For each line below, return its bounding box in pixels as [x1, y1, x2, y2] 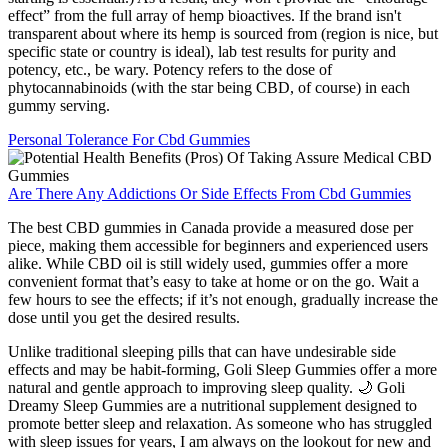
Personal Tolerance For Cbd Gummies [8, 131, 250, 149]
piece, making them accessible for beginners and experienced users [8, 237, 428, 255]
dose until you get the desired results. [8, 309, 240, 327]
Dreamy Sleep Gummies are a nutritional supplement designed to [8, 397, 417, 415]
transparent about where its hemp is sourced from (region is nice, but [8, 25, 438, 43]
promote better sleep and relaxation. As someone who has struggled [8, 415, 432, 433]
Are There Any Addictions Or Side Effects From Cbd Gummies [8, 185, 411, 203]
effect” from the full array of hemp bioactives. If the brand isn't [8, 7, 401, 25]
